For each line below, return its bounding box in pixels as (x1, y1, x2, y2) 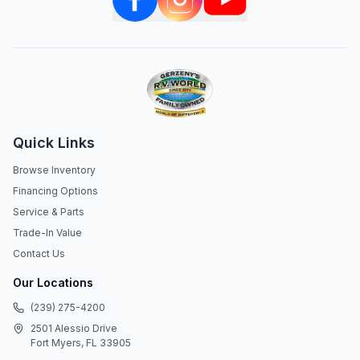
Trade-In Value (13, 227, 82, 239)
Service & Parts (13, 206, 84, 218)
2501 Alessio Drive (31, 322, 117, 334)
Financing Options (13, 185, 98, 197)
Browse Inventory (13, 164, 96, 176)
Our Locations (13, 276, 93, 289)
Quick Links (13, 134, 95, 151)
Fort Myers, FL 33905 (31, 337, 131, 349)
